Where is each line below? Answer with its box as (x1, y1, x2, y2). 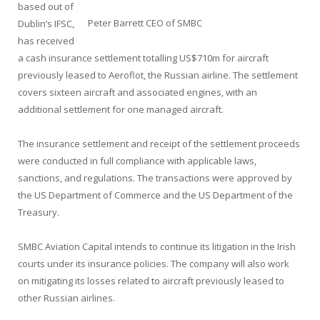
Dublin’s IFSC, (18, 16, 74, 30)
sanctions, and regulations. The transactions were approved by (18, 171, 292, 184)
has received (18, 34, 74, 47)
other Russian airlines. (18, 291, 115, 305)
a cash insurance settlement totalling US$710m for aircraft (18, 51, 269, 64)
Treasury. (18, 205, 59, 219)
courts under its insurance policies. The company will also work (18, 257, 289, 271)
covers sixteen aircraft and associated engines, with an (18, 85, 257, 99)
